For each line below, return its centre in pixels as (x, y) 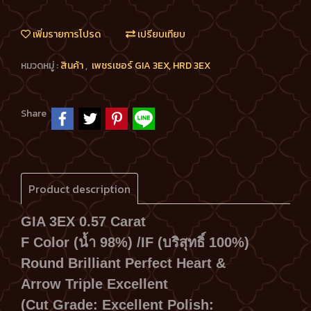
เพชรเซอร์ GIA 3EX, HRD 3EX (151, 66)
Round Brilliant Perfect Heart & (123, 263)
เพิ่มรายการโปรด (66, 35)
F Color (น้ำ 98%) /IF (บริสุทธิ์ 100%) (135, 242)
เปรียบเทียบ (160, 35)
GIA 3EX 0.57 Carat (87, 221)
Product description (79, 188)
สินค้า (73, 66)
